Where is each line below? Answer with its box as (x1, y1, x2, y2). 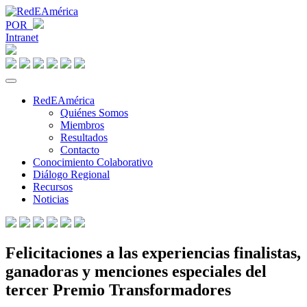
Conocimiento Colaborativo (33, 156, 153, 168)
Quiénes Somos (60, 107, 128, 119)
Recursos (33, 181, 73, 193)
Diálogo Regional (33, 169, 110, 180)
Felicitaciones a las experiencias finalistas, (5, 243, 301, 262)
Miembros (60, 119, 104, 131)
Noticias (33, 193, 69, 205)
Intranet (5, 32, 38, 43)
